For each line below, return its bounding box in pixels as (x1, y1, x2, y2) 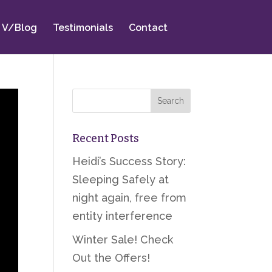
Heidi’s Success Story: (72, 155, 186, 168)
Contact (128, 22, 168, 33)
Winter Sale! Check (72, 233, 174, 246)
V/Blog (1, 22, 37, 33)
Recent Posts (72, 132, 140, 145)
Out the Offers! (72, 251, 151, 264)
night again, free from (72, 191, 187, 204)
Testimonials (52, 22, 113, 33)
